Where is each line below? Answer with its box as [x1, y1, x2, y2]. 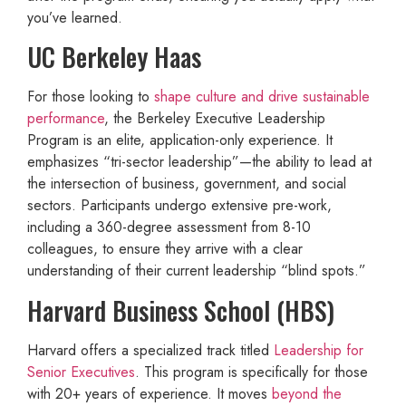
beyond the [272, 382, 342, 404]
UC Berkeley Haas [27, 38, 201, 76]
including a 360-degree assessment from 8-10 [27, 217, 311, 238]
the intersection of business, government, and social [27, 173, 346, 195]
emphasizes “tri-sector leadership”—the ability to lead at [27, 151, 372, 173]
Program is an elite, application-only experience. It [27, 130, 333, 151]
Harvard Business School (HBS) [27, 291, 334, 329]
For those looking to [27, 86, 154, 108]
